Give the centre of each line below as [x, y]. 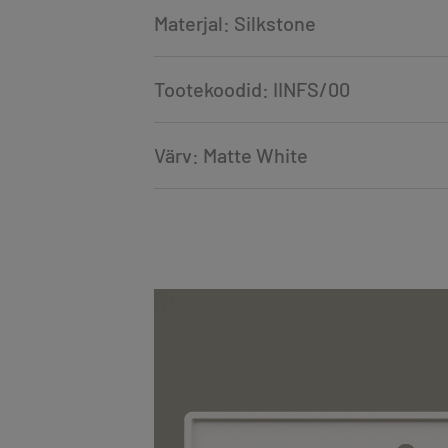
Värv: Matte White [230, 155]
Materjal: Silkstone [234, 23]
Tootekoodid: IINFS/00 [251, 89]
